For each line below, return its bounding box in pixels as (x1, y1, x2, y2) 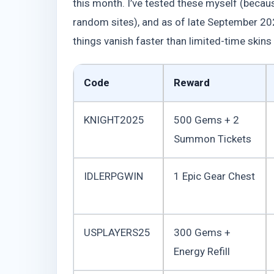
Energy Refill (174, 245, 230, 257)
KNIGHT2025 (84, 113, 144, 126)
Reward (174, 76, 210, 89)
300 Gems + (174, 226, 231, 239)
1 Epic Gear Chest (174, 169, 255, 182)
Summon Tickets (174, 132, 251, 145)
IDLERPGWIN (84, 169, 143, 182)
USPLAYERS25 (84, 226, 150, 239)
